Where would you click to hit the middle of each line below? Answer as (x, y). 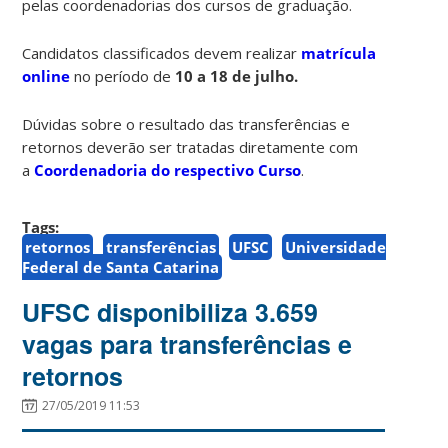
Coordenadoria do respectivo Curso (168, 169)
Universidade (336, 246)
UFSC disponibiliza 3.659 (170, 311)
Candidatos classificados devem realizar (162, 52)
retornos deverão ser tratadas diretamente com (190, 146)
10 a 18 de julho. (237, 75)
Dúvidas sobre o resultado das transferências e (186, 123)
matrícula (339, 52)
